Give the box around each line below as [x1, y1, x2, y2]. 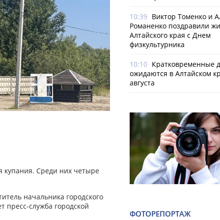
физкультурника [130, 40, 185, 49]
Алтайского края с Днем [130, 30, 211, 40]
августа [130, 78, 155, 87]
